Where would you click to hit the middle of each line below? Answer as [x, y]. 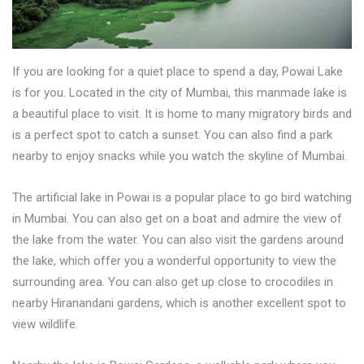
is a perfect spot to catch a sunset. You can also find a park [172, 135]
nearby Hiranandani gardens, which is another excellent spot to [179, 303]
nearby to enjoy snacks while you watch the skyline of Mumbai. [180, 156]
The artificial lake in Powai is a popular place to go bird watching [182, 198]
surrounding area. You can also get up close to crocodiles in [173, 282]
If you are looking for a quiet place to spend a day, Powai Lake [178, 72]
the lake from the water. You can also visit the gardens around [178, 240]
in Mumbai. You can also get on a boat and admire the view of [177, 219]
